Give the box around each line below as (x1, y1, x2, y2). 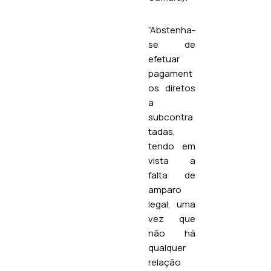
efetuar (148, 52, 180, 65)
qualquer (148, 241, 186, 254)
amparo (148, 183, 181, 196)
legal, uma (148, 197, 195, 211)
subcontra (148, 110, 193, 123)
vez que (148, 212, 195, 225)
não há (148, 226, 195, 240)
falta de (148, 168, 195, 181)
